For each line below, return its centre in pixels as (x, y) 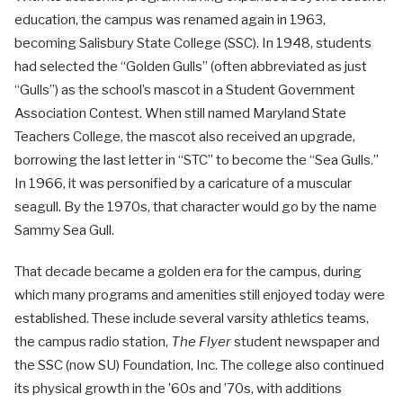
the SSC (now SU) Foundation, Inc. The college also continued (199, 366)
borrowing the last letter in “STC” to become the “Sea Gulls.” (197, 161)
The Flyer (201, 342)
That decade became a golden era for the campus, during (188, 272)
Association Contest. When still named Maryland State (180, 114)
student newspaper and (305, 342)
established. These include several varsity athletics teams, (192, 319)
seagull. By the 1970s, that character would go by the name (196, 207)
